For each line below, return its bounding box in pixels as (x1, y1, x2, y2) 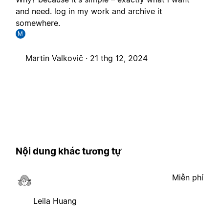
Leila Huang (33, 196, 77, 206)
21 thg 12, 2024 (90, 53, 148, 64)
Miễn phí (172, 172, 203, 182)
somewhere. (16, 18, 60, 28)
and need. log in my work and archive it (16, 6, 162, 17)
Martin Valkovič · (25, 53, 90, 64)
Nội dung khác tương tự (16, 145, 121, 157)
